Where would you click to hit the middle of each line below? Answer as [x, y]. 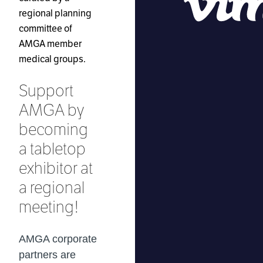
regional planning [55, 14]
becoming [53, 129]
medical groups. [52, 59]
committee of [45, 29]
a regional [52, 188]
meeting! [49, 207]
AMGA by [51, 110]
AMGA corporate [58, 239]
